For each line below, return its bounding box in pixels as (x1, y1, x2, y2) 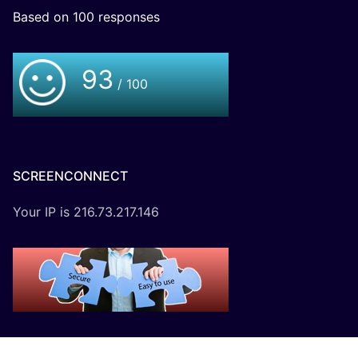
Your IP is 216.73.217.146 (13, 204, 159, 221)
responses (94, 9, 160, 26)
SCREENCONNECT (13, 168, 128, 185)
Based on (13, 9, 73, 26)
